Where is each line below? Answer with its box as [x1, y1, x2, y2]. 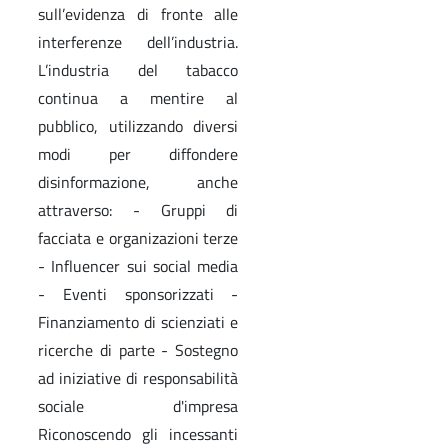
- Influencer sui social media [38, 253, 239, 278]
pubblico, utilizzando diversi [38, 113, 239, 138]
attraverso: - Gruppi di [38, 197, 239, 222]
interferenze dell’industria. [38, 29, 239, 54]
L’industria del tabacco [38, 57, 239, 82]
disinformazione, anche [38, 169, 239, 194]
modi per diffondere [38, 141, 239, 166]
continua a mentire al [38, 85, 239, 110]
